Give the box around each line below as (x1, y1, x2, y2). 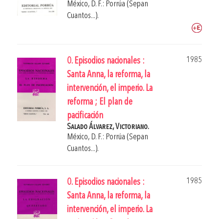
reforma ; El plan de (67, 98, 132, 108)
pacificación (67, 111, 103, 121)
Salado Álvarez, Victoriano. (67, 123, 149, 131)
